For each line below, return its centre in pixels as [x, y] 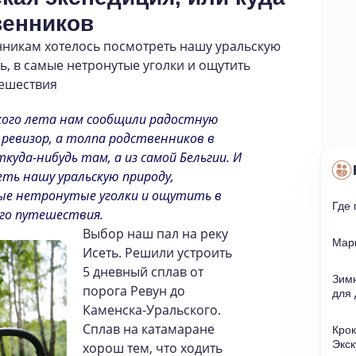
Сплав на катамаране [149, 329]
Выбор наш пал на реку [155, 234]
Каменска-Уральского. [152, 310]
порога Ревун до [134, 291]
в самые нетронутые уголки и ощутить [132, 65]
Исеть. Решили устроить [157, 253]
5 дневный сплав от [143, 272]
